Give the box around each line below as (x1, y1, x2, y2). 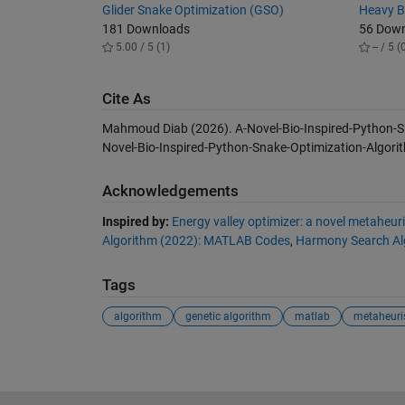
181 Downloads (101, 22, 190, 37)
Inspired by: (101, 213, 169, 229)
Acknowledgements (101, 183, 239, 201)
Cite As (101, 89, 151, 108)
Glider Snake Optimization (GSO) (101, 3, 284, 18)
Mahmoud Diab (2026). (101, 121, 235, 137)
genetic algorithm (184, 310, 271, 324)
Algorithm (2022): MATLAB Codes (101, 232, 290, 248)
